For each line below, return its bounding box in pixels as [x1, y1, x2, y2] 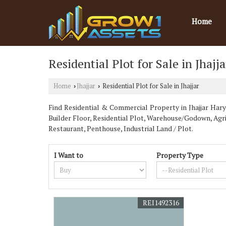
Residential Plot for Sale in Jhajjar [101, 82, 199, 90]
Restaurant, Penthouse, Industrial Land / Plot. [48, 124, 193, 133]
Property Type [156, 150, 204, 160]
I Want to [54, 150, 83, 160]
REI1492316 [143, 198, 180, 207]
